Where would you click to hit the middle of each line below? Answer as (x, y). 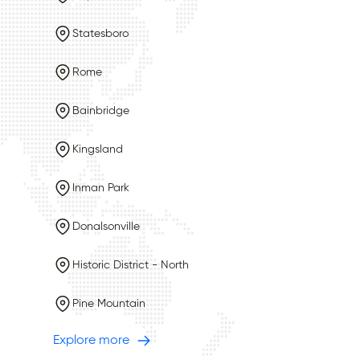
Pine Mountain (109, 303)
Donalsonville (106, 226)
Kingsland (98, 149)
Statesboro (100, 33)
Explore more (91, 340)
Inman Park (101, 188)
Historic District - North (131, 265)
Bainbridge (101, 110)
